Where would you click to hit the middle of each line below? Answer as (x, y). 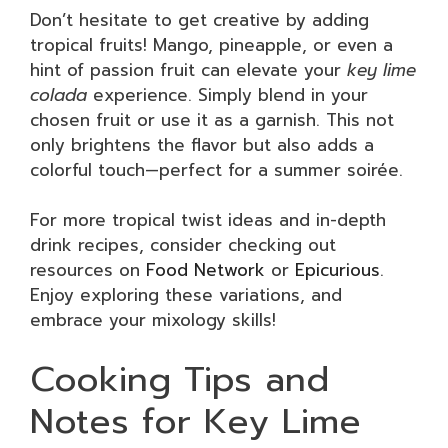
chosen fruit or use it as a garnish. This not (212, 119)
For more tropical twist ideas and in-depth (208, 220)
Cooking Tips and (179, 379)
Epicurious (337, 270)
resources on (88, 270)
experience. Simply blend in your (227, 94)
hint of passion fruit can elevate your (188, 69)
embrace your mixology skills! (153, 320)
